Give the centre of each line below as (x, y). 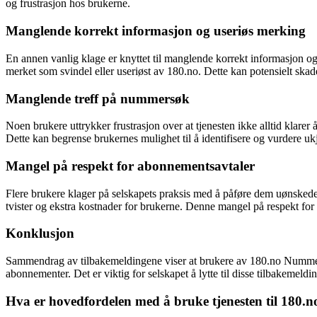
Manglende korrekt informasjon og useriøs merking (156, 31)
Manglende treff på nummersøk (98, 98)
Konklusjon (40, 234)
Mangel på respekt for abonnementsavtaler (130, 166)
